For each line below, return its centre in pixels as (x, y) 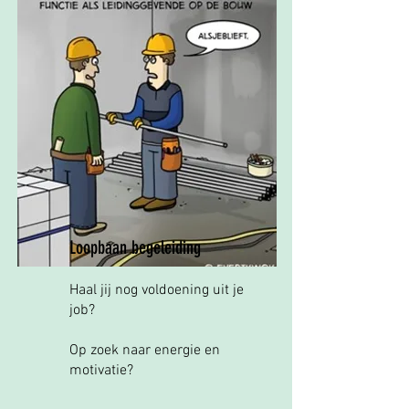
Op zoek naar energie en (145, 351)
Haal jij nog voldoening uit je (157, 290)
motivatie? (101, 371)
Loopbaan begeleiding (135, 247)
